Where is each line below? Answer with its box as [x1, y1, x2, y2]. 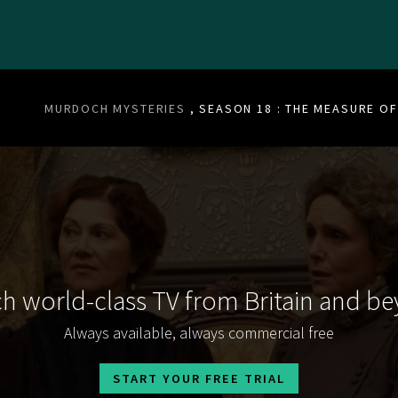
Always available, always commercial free [64, 322, 334, 343]
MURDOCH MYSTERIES [44, 100, 186, 116]
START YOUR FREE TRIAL [113, 370, 285, 386]
